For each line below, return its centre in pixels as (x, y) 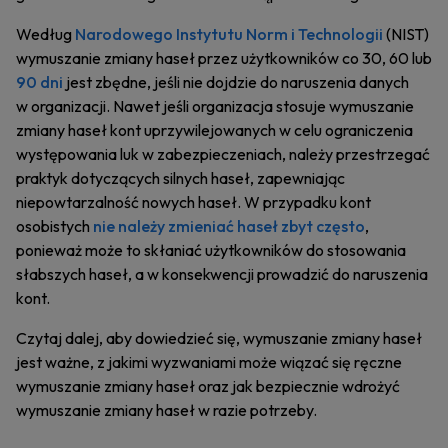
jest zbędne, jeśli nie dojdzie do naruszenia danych (236, 82)
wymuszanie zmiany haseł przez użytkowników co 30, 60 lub (224, 58)
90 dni (39, 82)
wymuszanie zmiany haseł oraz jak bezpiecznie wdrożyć (208, 386)
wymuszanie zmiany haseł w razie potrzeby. (166, 410)
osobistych (54, 226)
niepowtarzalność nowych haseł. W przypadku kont (193, 202)
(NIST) (406, 34)
